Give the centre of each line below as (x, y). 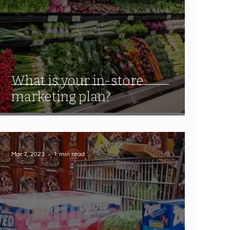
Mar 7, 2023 (28, 155)
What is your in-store (78, 81)
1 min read (70, 155)
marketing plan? (61, 97)
